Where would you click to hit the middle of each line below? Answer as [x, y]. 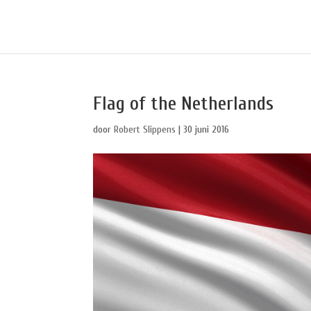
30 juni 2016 [207, 129]
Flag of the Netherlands [184, 103]
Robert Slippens [145, 129]
